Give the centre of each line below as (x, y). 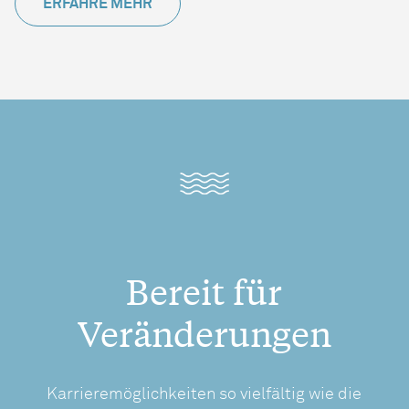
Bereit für (204, 292)
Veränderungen (204, 334)
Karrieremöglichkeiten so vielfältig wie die (204, 395)
